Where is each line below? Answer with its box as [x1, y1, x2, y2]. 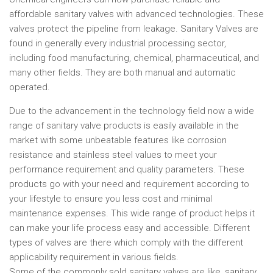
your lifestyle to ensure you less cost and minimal [9, 193, 212, 205]
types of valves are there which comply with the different [9, 237, 243, 249]
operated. [9, 82, 50, 93]
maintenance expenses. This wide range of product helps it [9, 208, 255, 219]
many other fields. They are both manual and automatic [9, 67, 236, 79]
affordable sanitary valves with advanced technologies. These [9, 9, 264, 20]
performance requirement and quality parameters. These [9, 164, 244, 175]
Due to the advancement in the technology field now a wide [9, 105, 254, 117]
